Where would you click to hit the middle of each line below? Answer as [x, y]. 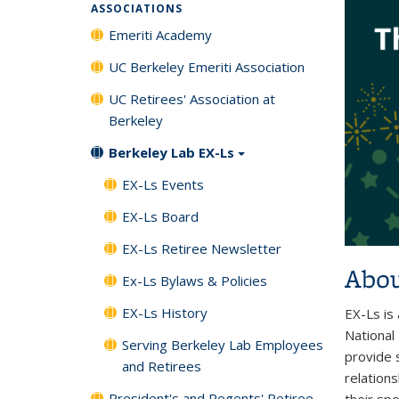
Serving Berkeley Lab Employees [223, 344]
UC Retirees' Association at [192, 99]
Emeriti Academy [160, 35]
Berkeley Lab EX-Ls [171, 152]
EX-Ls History [165, 312]
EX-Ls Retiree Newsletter [202, 248]
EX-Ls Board [160, 216]
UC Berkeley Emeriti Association [207, 67]
